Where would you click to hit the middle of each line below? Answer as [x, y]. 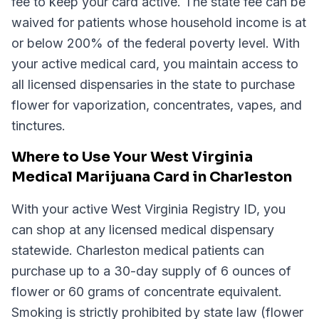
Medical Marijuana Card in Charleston [152, 177]
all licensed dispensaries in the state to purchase [153, 84]
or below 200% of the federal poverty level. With [156, 43]
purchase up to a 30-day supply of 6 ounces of [151, 271]
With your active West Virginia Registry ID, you [148, 209]
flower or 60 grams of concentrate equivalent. [147, 292]
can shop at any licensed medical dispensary [143, 230]
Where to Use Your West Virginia [132, 157]
